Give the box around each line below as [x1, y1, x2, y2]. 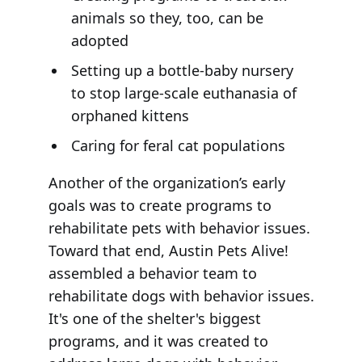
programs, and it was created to [48, 331, 268, 351]
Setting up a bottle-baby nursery [71, 61, 294, 81]
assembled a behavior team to [48, 263, 257, 284]
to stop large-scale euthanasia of [71, 83, 297, 103]
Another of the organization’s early [48, 173, 285, 193]
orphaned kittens [71, 106, 190, 126]
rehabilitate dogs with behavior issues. [48, 286, 314, 306]
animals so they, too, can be [71, 8, 264, 28]
